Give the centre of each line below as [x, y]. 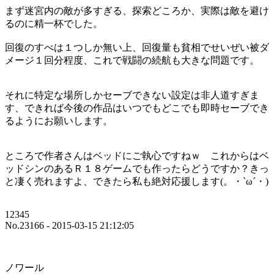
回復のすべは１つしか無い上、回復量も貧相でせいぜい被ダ [137, 47]
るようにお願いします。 [59, 120]
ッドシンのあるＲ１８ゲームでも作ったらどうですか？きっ [137, 168]
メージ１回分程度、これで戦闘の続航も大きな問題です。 [132, 60]
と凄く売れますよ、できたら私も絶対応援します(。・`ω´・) [137, 181]
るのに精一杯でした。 [54, 23]
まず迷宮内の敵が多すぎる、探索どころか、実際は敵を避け [137, 10]
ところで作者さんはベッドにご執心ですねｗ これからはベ [137, 155]
